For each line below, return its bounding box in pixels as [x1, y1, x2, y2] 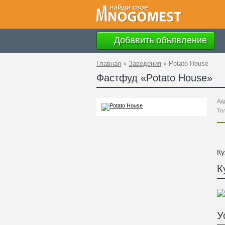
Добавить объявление [111, 35, 207, 45]
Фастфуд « [96, 72, 146, 83]
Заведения [129, 60, 161, 67]
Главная [96, 60, 121, 67]
